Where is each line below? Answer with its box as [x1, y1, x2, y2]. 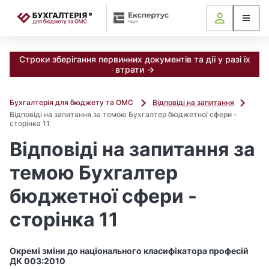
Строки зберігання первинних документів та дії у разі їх [19, 54, 250, 64]
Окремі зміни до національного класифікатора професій [10, 246, 249, 256]
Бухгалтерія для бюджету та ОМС [10, 98, 135, 107]
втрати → [115, 64, 154, 74]
